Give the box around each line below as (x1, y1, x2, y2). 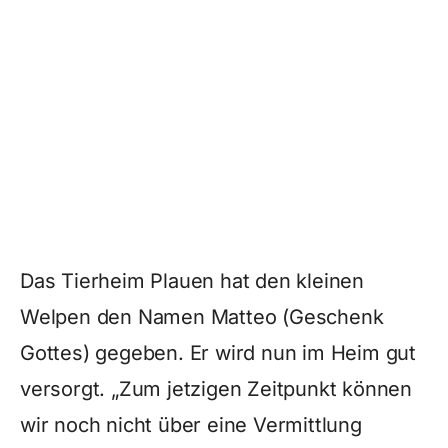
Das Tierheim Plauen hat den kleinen (20, 268, 364, 293)
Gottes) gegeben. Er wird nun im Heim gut (20, 340, 416, 365)
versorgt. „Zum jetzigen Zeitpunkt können (20, 376, 412, 401)
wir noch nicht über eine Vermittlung (20, 412, 362, 437)
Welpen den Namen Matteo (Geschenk (20, 304, 384, 329)
